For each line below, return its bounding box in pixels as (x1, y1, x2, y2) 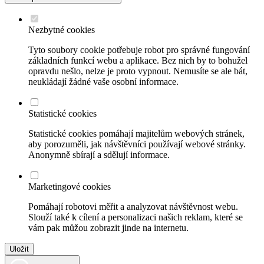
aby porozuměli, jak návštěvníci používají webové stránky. (28, 138, 246, 149)
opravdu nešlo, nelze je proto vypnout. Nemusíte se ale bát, (28, 65, 247, 76)
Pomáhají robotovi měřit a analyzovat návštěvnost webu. (28, 201, 238, 212)
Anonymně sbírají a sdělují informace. (28, 149, 170, 160)
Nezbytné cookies (28, 24, 95, 35)
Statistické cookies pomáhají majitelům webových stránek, (28, 128, 245, 138)
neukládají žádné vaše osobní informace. (28, 76, 179, 87)
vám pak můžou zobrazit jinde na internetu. (28, 222, 189, 233)
